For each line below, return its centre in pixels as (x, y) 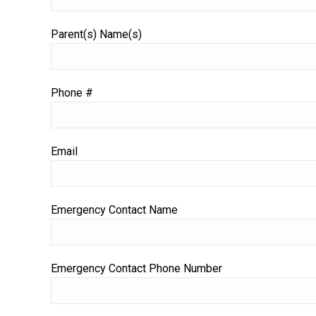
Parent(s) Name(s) (96, 34)
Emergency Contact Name (114, 210)
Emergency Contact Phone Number (136, 268)
